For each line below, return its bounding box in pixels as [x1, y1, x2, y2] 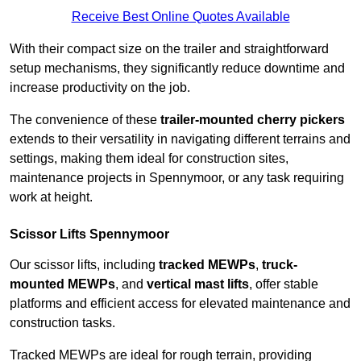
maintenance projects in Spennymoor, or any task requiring [10, 171, 344, 185]
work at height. [10, 190, 93, 205]
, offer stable [249, 277, 318, 292]
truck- [262, 258, 297, 272]
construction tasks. [10, 316, 115, 330]
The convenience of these [10, 113, 160, 127]
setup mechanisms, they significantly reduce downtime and [10, 61, 345, 76]
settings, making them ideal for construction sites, [10, 151, 288, 166]
